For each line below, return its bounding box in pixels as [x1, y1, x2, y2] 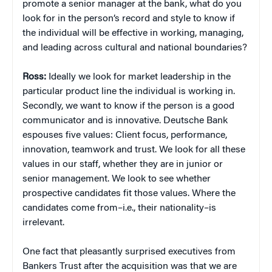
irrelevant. [22, 217, 64, 228]
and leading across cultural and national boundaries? [22, 42, 247, 53]
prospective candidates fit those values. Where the [22, 188, 236, 199]
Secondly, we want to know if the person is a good [22, 101, 234, 111]
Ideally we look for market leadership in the [49, 72, 231, 82]
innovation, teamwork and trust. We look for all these [22, 144, 245, 155]
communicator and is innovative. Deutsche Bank [22, 115, 228, 126]
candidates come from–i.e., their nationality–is [22, 203, 216, 213]
